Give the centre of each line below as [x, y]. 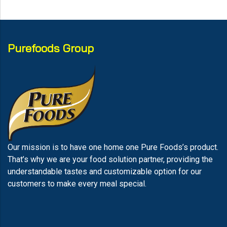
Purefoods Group [51, 48]
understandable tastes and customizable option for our [105, 172]
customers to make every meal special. [78, 184]
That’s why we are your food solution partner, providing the [110, 159]
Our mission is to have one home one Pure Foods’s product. [113, 147]
